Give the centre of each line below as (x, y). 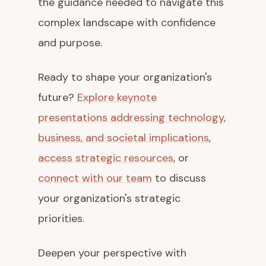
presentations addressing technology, (132, 118)
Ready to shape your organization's (125, 77)
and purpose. (70, 43)
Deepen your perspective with (112, 253)
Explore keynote (117, 97)
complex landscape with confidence (127, 23)
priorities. (61, 218)
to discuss (179, 178)
